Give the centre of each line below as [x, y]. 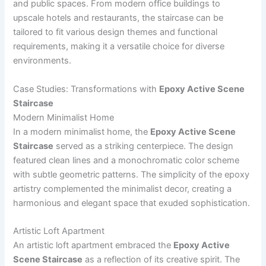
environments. [42, 61]
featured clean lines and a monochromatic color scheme [126, 160]
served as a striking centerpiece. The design [144, 146]
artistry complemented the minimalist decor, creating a [123, 189]
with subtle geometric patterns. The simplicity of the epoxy [132, 174]
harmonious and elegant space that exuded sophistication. [132, 203]
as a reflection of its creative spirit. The [161, 259]
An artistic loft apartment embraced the [94, 245]
